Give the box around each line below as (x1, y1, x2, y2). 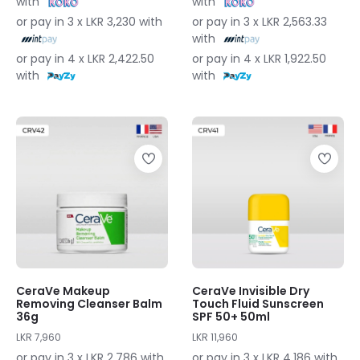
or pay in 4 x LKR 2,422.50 (16, 51, 154, 67)
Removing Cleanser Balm (16, 296, 162, 312)
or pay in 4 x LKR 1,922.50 (192, 51, 326, 67)
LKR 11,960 (192, 330, 238, 344)
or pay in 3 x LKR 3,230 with (16, 14, 162, 30)
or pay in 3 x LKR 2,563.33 (192, 14, 327, 30)
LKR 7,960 (16, 330, 61, 344)
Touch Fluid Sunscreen (192, 296, 324, 312)
